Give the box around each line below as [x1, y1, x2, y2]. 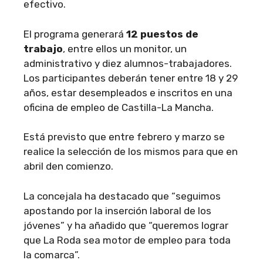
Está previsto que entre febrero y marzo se [23, 131, 225, 143]
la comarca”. [23, 248, 80, 261]
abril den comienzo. [23, 160, 113, 172]
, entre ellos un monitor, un [63, 42, 187, 55]
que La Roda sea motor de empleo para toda [23, 234, 231, 246]
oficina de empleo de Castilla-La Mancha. [23, 101, 214, 113]
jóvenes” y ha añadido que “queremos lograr [23, 219, 228, 231]
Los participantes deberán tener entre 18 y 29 [23, 72, 238, 84]
